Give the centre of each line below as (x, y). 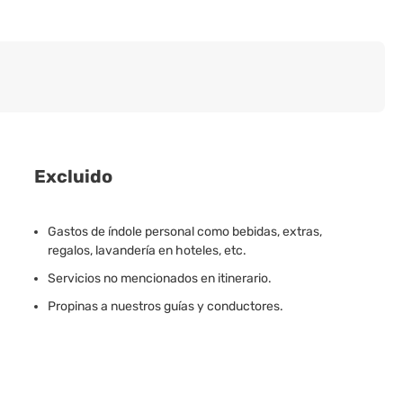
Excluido (74, 176)
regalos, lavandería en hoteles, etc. (148, 251)
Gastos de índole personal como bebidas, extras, (185, 232)
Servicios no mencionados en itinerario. (160, 278)
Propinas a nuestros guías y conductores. (166, 306)
